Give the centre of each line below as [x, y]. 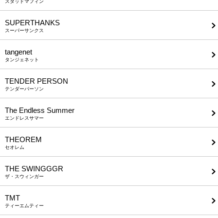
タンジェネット [22, 60]
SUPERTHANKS [32, 23]
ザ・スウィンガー [24, 177]
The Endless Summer [40, 110]
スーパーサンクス [24, 31]
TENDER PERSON [36, 81]
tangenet [18, 52]
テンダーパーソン [24, 89]
